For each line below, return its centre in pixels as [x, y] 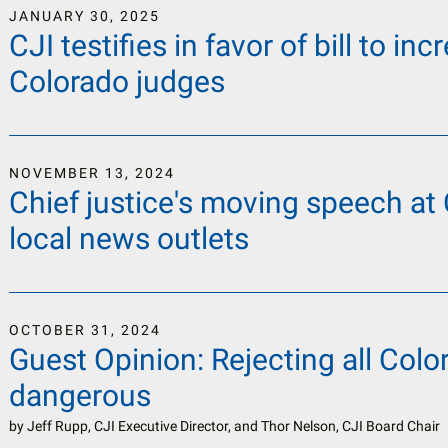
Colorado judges [117, 81]
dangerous [80, 395]
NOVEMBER [55, 173]
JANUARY [47, 16]
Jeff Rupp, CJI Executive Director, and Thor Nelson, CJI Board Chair [234, 426]
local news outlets [129, 238]
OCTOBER [48, 330]
